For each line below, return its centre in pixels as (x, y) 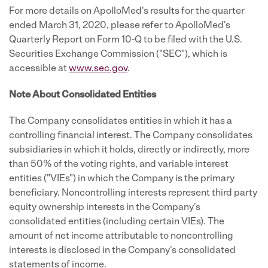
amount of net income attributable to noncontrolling (121, 236)
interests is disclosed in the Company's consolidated (122, 251)
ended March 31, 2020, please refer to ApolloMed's (120, 26)
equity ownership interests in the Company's (105, 208)
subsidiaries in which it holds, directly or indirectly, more (129, 150)
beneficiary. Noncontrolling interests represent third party (133, 193)
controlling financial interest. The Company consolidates (131, 136)
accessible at (39, 69)
